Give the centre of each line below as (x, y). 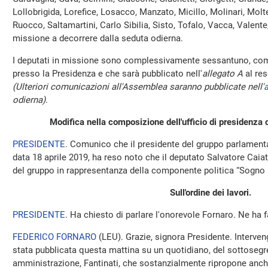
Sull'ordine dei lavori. (211, 193)
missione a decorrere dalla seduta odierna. (98, 38)
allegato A (223, 74)
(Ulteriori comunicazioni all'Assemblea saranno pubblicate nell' (138, 87)
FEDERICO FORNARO (54, 237)
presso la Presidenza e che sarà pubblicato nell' (107, 74)
